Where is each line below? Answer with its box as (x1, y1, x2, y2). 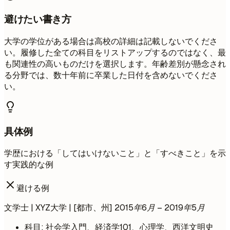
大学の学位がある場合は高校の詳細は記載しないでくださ (4, 36, 218, 47)
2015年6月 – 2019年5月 (114, 202, 205, 214)
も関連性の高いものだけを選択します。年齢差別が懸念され (4, 59, 226, 70)
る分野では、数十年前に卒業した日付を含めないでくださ (4, 70, 218, 81)
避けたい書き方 (4, 13, 71, 26)
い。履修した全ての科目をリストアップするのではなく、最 (4, 47, 226, 59)
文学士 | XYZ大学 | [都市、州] (4, 202, 114, 214)
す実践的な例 (4, 159, 53, 170)
